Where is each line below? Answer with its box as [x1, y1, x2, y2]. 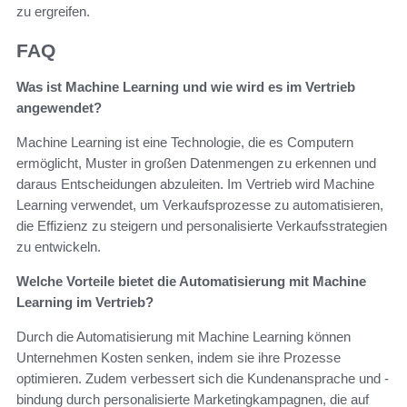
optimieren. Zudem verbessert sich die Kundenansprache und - [16, 371, 389, 387]
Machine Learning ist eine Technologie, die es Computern [16, 134, 353, 151]
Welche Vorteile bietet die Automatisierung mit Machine [16, 273, 366, 290]
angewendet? [16, 100, 102, 116]
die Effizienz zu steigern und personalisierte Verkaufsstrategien [16, 218, 387, 234]
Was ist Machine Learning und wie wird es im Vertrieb [16, 79, 355, 95]
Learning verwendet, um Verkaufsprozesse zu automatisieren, [16, 197, 383, 213]
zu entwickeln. [16, 239, 101, 255]
